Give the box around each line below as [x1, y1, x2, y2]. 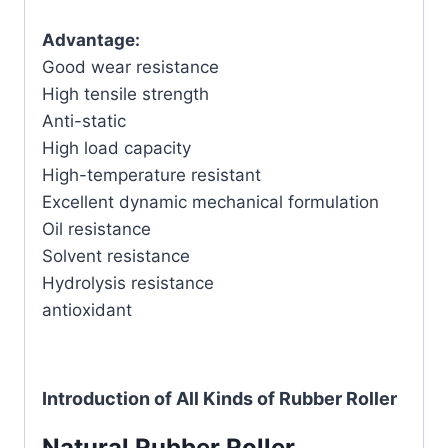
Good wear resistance [42, 57, 219, 78]
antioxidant [42, 300, 132, 321]
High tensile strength [42, 84, 209, 105]
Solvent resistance [42, 246, 190, 267]
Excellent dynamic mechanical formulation [42, 192, 379, 213]
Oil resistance [42, 219, 151, 240]
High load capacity [42, 138, 191, 159]
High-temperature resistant [42, 165, 261, 186]
